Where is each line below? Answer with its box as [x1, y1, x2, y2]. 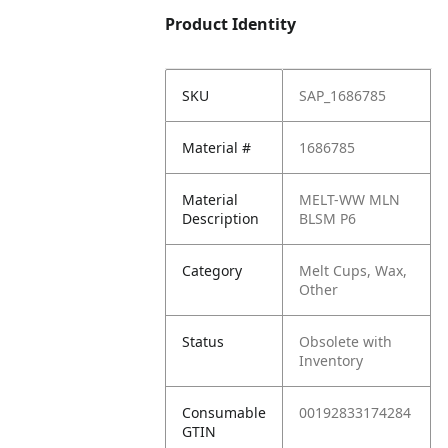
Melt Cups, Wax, [299, 261, 408, 280]
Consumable [182, 403, 267, 422]
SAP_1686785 [299, 86, 387, 105]
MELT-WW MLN [299, 190, 401, 209]
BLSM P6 [299, 209, 357, 228]
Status [182, 332, 225, 351]
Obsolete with [299, 332, 393, 351]
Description [182, 209, 260, 228]
